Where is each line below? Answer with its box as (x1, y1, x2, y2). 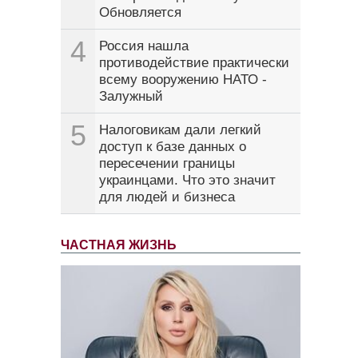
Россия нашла (99, 38, 189, 54)
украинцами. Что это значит (99, 173, 276, 189)
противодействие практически (99, 55, 289, 71)
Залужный (99, 89, 163, 105)
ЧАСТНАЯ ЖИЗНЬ (61, 238, 177, 253)
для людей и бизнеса (99, 189, 235, 205)
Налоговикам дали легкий (99, 122, 261, 138)
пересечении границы (99, 156, 235, 172)
